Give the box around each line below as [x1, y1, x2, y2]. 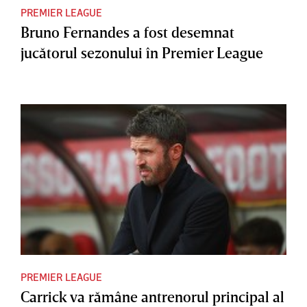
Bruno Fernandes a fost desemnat [21, 23, 234, 42]
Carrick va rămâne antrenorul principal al [21, 286, 284, 306]
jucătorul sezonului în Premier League [21, 43, 263, 62]
